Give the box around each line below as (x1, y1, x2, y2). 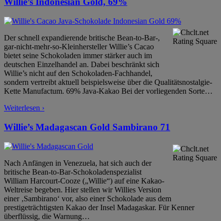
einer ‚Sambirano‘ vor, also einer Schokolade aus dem (4, 194, 171, 203)
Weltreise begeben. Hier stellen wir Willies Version (4, 185, 161, 194)
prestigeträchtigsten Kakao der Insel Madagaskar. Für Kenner (4, 203, 194, 212)
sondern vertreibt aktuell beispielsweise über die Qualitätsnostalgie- (4, 78, 212, 87)
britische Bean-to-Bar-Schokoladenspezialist (4, 167, 142, 176)
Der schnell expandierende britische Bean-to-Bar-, (4, 34, 160, 42)
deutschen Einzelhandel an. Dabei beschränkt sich (4, 60, 159, 69)
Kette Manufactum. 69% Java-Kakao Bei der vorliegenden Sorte (4, 87, 205, 96)
